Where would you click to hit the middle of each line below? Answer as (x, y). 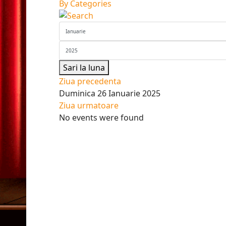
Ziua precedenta (90, 81)
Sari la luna (84, 68)
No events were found (101, 118)
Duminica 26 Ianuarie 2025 (110, 93)
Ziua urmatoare (89, 105)
